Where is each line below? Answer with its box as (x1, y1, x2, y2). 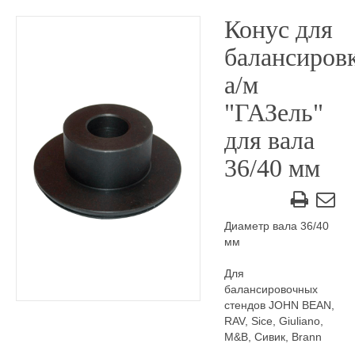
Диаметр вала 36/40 (223, 219, 329, 232)
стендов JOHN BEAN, (223, 299, 334, 311)
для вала (223, 126, 315, 155)
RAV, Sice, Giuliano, (223, 315, 323, 327)
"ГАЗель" (223, 98, 323, 127)
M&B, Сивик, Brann (223, 330, 322, 343)
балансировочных (223, 283, 318, 296)
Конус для (223, 15, 333, 44)
